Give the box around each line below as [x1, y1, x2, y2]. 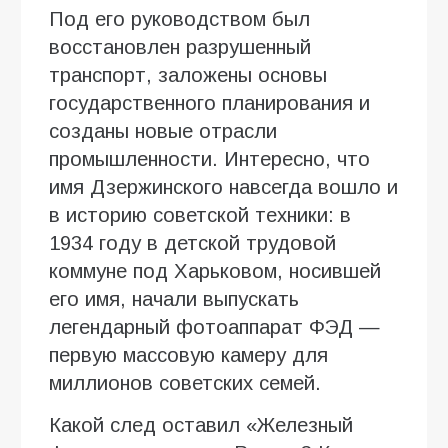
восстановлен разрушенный [49, 35, 311, 58]
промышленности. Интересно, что [49, 147, 370, 170]
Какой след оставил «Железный [49, 413, 353, 436]
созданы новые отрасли [49, 119, 277, 142]
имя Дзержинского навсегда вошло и [49, 175, 398, 198]
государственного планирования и [49, 91, 370, 114]
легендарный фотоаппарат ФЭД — [49, 315, 380, 338]
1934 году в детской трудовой [49, 231, 336, 254]
